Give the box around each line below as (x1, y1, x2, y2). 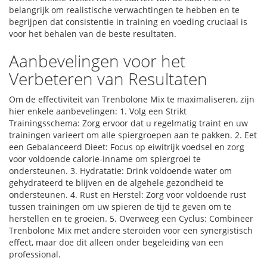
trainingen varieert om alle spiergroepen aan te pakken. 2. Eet (9, 129, 257, 141)
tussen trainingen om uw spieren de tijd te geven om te (9, 201, 231, 212)
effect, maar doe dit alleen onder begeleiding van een (9, 237, 223, 248)
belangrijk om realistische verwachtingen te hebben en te (9, 4, 240, 15)
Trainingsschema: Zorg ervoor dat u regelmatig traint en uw (9, 117, 248, 129)
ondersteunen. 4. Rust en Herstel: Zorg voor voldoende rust (9, 189, 246, 200)
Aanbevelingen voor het (9, 49, 185, 72)
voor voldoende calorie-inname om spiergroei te (9, 153, 201, 164)
